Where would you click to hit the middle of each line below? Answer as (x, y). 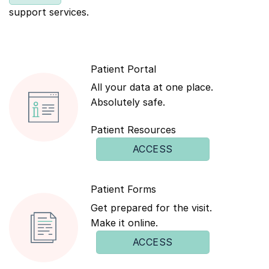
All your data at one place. (152, 87)
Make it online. (124, 222)
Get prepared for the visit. (151, 207)
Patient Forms (123, 189)
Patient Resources (133, 130)
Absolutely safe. (128, 102)
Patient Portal (123, 69)
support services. (49, 12)
